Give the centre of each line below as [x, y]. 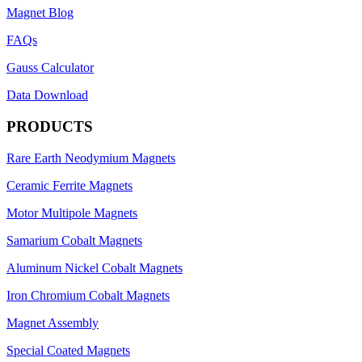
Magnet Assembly [53, 322]
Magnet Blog [40, 13]
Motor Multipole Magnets [72, 213]
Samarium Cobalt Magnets [74, 240]
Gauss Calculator [50, 68]
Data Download [47, 95]
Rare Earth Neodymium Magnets [91, 158]
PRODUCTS [50, 126]
